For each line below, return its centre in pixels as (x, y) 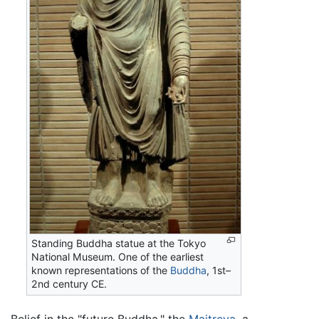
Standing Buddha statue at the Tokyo (119, 244)
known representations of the (101, 271)
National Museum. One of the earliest (118, 257)
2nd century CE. (69, 284)
